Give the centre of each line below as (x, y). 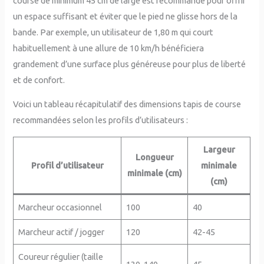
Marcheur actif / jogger (61, 232)
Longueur (154, 157)
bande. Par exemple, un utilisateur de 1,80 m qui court (113, 32)
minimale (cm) (154, 173)
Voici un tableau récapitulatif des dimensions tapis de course (127, 104)
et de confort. (39, 80)
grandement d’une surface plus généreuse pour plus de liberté (130, 64)
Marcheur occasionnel (60, 207)
